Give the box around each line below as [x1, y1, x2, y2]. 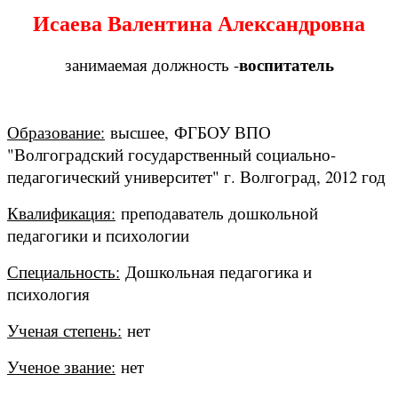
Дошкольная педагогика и [120, 260, 312, 283]
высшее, [105, 121, 174, 144]
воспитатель [238, 52, 334, 77]
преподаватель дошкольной [115, 202, 318, 225]
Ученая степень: [7, 319, 122, 342]
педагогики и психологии [7, 224, 189, 247]
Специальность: [7, 260, 120, 283]
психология [7, 283, 90, 306]
